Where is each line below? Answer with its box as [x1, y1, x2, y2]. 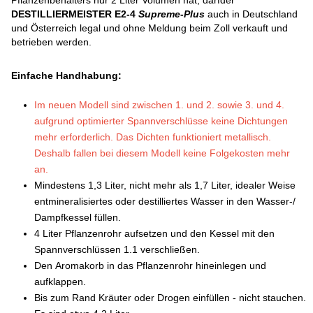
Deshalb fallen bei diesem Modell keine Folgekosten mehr [34, 147, 291, 159]
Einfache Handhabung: [11, 70, 122, 82]
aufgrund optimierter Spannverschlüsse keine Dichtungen [34, 115, 289, 127]
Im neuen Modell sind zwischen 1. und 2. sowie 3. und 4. [34, 99, 285, 111]
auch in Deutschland [205, 8, 298, 20]
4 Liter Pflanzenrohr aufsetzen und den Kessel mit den [34, 228, 275, 240]
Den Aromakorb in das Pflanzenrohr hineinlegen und [34, 260, 267, 272]
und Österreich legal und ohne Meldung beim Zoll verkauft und [11, 22, 289, 34]
